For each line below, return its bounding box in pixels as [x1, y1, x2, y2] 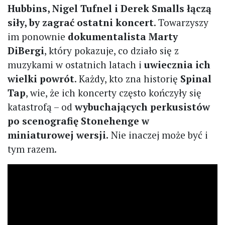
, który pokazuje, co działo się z [44, 44, 179, 57]
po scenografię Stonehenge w [8, 114, 149, 127]
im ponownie [8, 30, 68, 43]
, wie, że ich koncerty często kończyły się [26, 86, 201, 99]
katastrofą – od [8, 100, 75, 113]
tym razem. [8, 142, 57, 155]
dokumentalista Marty [68, 30, 178, 43]
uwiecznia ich [144, 58, 210, 71]
